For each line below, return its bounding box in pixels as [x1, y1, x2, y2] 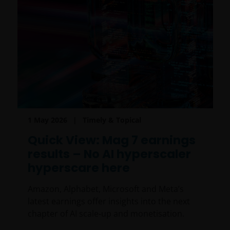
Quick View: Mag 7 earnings [27, 132, 196, 149]
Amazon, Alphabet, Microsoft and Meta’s [27, 183, 184, 195]
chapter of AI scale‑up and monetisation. [27, 208, 184, 220]
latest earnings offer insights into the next [27, 196, 190, 207]
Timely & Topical [82, 115, 141, 125]
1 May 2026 [27, 115, 67, 125]
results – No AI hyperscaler [27, 146, 191, 163]
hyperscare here [27, 160, 130, 177]
